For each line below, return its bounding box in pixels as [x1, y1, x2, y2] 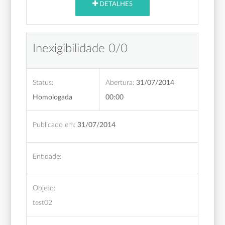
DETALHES [97, 1, 133, 8]
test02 [33, 198, 53, 206]
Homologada [33, 93, 73, 101]
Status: [33, 78, 54, 86]
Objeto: [33, 184, 56, 192]
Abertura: [105, 78, 135, 86]
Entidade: [33, 152, 62, 160]
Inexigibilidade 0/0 [33, 42, 128, 55]
